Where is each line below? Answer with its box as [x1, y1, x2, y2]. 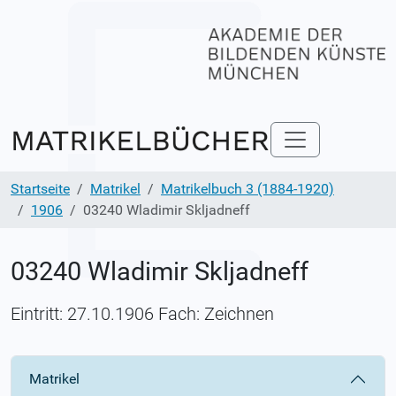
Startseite [11, 179, 70, 197]
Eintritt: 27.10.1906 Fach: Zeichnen [11, 302, 274, 324]
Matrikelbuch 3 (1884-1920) [161, 179, 334, 197]
